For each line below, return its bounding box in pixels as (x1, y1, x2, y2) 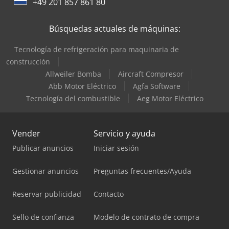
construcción (6, 56, 50, 66)
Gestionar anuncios (12, 166, 79, 176)
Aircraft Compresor (118, 68, 184, 79)
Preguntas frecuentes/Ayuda (94, 166, 191, 176)
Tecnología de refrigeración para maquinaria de (14, 44, 179, 54)
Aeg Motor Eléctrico (136, 93, 203, 103)
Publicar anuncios (12, 143, 74, 153)
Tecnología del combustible (26, 93, 120, 103)
